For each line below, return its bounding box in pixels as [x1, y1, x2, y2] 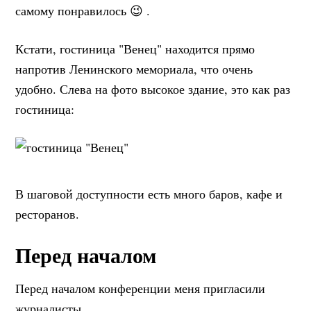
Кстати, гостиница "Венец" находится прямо [15, 40, 255, 58]
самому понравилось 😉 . [15, 2, 151, 19]
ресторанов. [15, 205, 80, 223]
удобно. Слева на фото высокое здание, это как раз [15, 81, 291, 98]
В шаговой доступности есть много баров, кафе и [15, 185, 283, 203]
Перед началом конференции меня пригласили [15, 280, 266, 297]
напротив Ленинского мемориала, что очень [15, 60, 253, 78]
